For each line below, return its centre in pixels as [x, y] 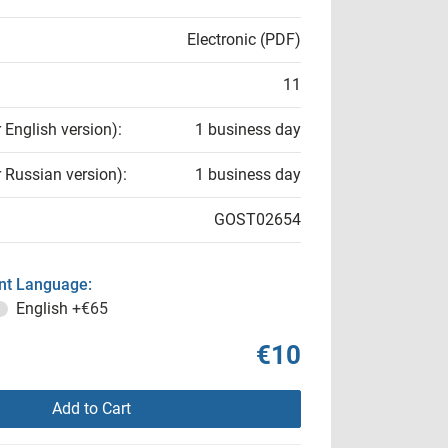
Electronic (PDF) [244, 39]
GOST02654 [257, 219]
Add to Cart [91, 408]
